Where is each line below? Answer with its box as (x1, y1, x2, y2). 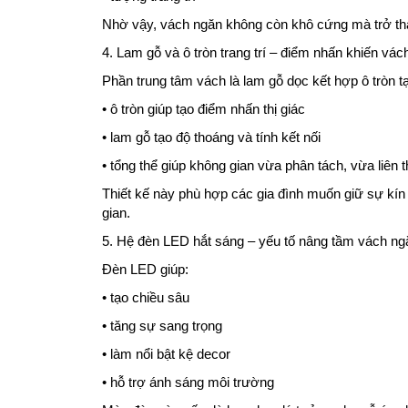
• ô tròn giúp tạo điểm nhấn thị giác (102, 100, 305, 117)
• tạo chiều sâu (102, 289, 189, 305)
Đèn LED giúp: (102, 260, 189, 277)
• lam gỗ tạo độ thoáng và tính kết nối (102, 128, 321, 145)
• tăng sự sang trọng (102, 317, 222, 333)
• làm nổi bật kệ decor (102, 345, 230, 362)
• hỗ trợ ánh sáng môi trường (102, 373, 274, 390)
